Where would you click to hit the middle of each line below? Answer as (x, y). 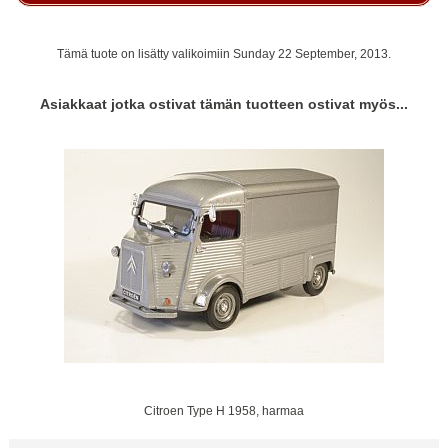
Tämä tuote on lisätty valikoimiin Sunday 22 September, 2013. (224, 53)
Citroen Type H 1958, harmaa (223, 411)
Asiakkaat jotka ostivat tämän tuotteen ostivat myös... (224, 104)
